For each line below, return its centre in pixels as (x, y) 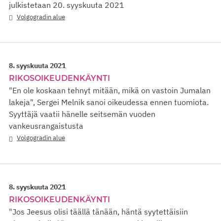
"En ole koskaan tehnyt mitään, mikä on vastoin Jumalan (110, 91)
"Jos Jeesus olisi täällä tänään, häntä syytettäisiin (98, 211)
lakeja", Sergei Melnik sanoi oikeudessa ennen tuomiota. (109, 102)
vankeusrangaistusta (46, 126)
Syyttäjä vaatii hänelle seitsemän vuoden (82, 114)
